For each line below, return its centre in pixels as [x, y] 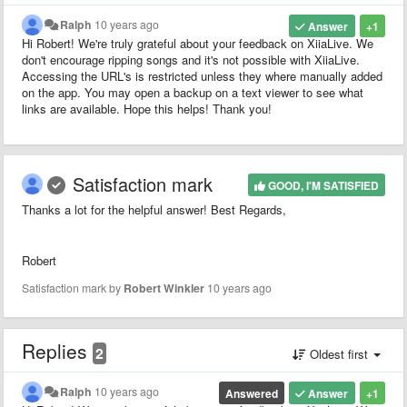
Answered [252, 393]
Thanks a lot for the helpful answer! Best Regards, [154, 209]
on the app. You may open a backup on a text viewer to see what [193, 92]
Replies [57, 350]
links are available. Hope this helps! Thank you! [147, 108]
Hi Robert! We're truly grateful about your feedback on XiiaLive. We [198, 43]
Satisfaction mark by [73, 288]
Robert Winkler [164, 288]
